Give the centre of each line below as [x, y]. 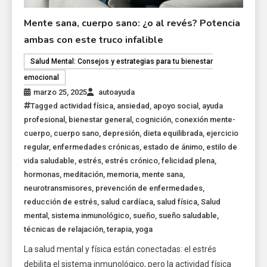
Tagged [45, 105]
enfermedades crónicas [96, 147]
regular [37, 147]
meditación [83, 174]
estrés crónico [132, 160]
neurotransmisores [58, 188]
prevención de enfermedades [149, 188]
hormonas [42, 174]
